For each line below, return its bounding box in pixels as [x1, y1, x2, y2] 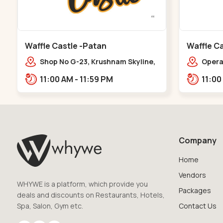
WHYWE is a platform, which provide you [16, 179, 148, 189]
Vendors [178, 170, 206, 180]
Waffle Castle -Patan [24, 40, 107, 51]
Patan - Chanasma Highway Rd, [39, 68, 149, 78]
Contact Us [178, 201, 217, 211]
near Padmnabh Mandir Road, [39, 80, 143, 90]
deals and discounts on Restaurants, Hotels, [16, 190, 165, 200]
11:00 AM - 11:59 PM [79, 73, 113, 85]
